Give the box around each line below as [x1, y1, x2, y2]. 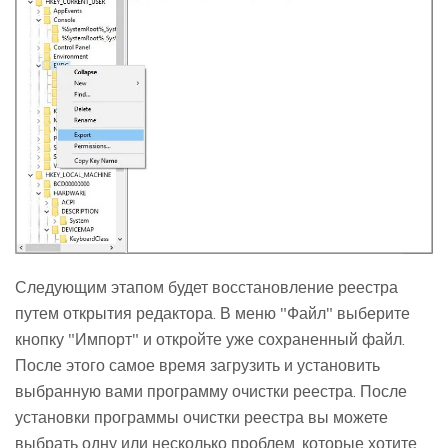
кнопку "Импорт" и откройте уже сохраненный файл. [15, 329, 405, 350]
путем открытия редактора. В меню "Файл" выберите [15, 303, 410, 324]
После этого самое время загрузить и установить [15, 355, 380, 376]
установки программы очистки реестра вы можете [15, 407, 388, 428]
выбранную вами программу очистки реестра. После [15, 381, 407, 402]
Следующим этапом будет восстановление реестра [15, 277, 398, 298]
